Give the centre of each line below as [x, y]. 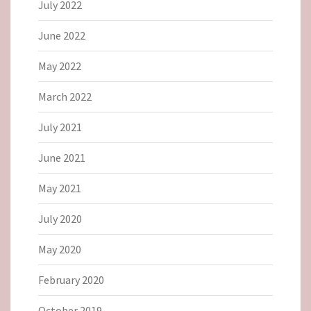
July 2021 [60, 127]
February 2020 [71, 279]
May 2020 [60, 249]
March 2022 [65, 96]
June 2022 [62, 35]
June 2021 [62, 157]
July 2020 [60, 218]
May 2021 [60, 188]
